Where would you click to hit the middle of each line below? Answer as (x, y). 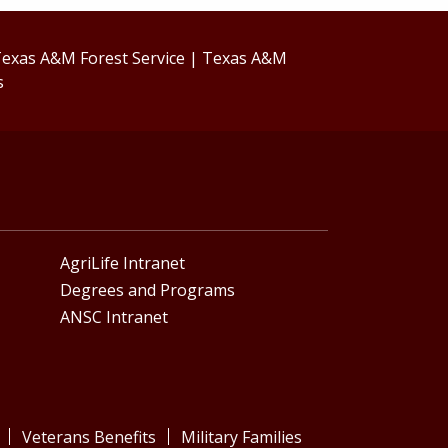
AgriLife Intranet (122, 263)
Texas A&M (245, 58)
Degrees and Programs (147, 289)
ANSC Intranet (114, 316)
